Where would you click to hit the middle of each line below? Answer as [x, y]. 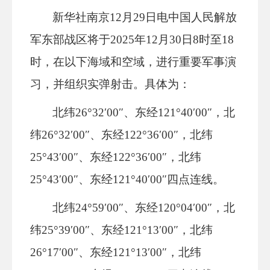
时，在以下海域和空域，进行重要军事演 [133, 62]
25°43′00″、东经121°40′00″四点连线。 [127, 179]
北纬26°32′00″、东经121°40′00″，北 [144, 112]
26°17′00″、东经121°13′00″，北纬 [116, 252]
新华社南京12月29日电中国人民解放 [145, 17]
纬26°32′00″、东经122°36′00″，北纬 [121, 135]
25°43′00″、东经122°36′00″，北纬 [116, 157]
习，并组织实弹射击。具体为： [110, 84]
